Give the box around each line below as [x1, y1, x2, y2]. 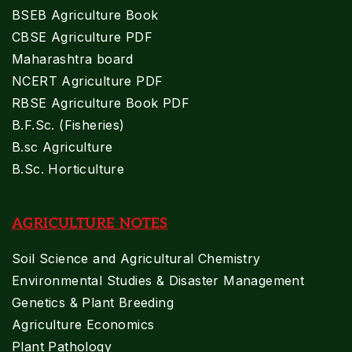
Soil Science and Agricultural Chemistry [12, 251, 261, 267]
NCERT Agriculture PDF [12, 73, 163, 90]
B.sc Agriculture [12, 139, 113, 156]
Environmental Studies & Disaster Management [12, 273, 305, 289]
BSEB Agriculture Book [12, 7, 159, 24]
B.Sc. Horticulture [12, 161, 125, 178]
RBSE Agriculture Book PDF [12, 95, 189, 112]
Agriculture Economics [12, 317, 155, 333]
